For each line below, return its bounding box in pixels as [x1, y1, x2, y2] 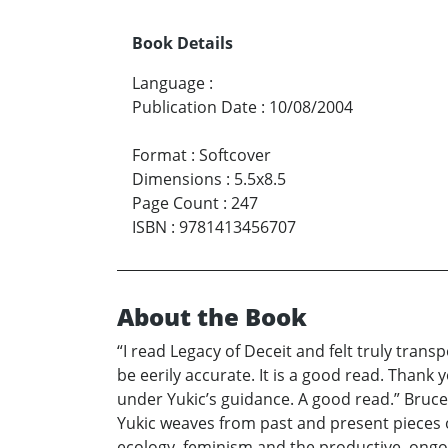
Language [132, 71, 205, 94]
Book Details [132, 31, 233, 54]
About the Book [117, 299, 307, 333]
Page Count [132, 191, 219, 214]
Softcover [199, 143, 271, 166]
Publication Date [132, 95, 257, 118]
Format [132, 143, 187, 166]
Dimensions [132, 167, 222, 190]
